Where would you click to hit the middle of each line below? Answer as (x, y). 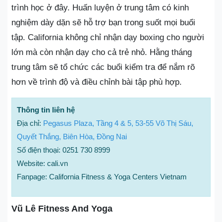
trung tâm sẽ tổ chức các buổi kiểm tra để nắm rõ (103, 67)
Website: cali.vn (42, 163)
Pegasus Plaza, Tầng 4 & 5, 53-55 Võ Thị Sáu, (118, 123)
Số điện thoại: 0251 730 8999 (63, 150)
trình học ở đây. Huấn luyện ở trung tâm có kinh (100, 7)
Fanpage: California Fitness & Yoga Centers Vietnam (102, 176)
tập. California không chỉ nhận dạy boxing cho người (108, 37)
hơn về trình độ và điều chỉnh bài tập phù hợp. (97, 82)
